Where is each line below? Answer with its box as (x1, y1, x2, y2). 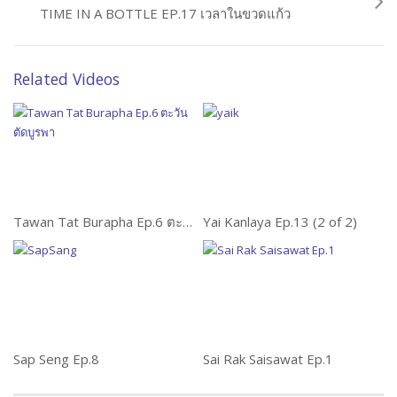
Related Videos (13, 68, 120, 90)
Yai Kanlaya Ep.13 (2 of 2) (203, 212, 357, 230)
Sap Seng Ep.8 (13, 349, 99, 368)
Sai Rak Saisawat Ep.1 (203, 349, 333, 368)
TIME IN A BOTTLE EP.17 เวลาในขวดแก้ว (40, 4, 291, 23)
